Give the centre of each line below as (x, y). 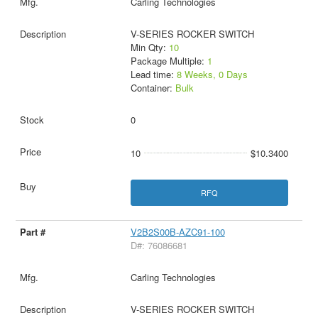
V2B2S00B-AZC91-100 (177, 231)
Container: (153, 87)
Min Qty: (149, 47)
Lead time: (153, 74)
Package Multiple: (169, 60)
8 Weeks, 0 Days (212, 74)
